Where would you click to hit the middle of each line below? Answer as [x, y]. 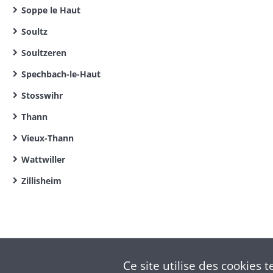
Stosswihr [42, 95]
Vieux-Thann [48, 138]
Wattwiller [43, 159]
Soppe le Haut [51, 10]
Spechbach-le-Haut [61, 74]
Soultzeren [44, 53]
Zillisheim [41, 181]
